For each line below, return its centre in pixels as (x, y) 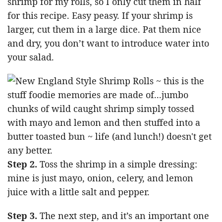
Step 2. (22, 164)
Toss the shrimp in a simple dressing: (117, 164)
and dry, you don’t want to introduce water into (108, 43)
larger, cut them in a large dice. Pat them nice (104, 29)
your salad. (31, 57)
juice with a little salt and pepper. (79, 192)
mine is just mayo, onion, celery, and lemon (100, 178)
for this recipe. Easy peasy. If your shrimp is (100, 16)
